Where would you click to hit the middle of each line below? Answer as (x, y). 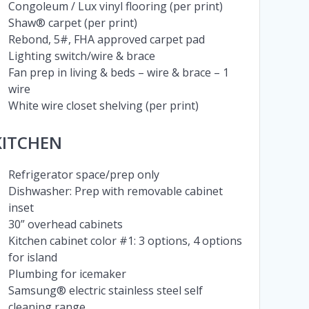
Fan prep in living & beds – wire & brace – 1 (118, 73)
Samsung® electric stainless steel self (105, 291)
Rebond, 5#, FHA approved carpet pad (106, 40)
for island (32, 258)
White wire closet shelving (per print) (103, 106)
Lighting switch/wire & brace (81, 56)
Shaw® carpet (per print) (72, 23)
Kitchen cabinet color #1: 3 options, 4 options (125, 241)
